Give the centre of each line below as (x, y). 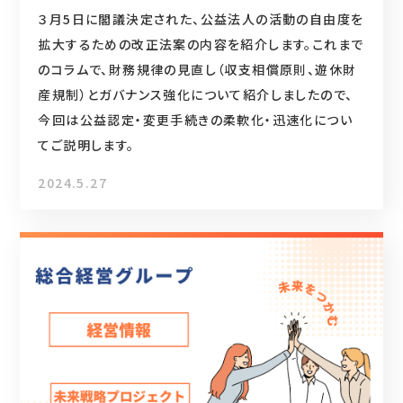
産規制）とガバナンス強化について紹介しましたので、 (196, 94)
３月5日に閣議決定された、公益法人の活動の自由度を (201, 18)
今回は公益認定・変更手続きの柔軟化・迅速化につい (196, 119)
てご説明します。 (86, 144)
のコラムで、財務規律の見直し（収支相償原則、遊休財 (197, 69)
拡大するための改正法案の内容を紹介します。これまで (201, 44)
